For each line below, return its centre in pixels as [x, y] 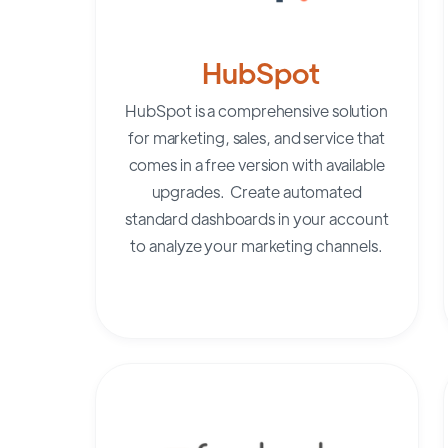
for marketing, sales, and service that [257, 137]
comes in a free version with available [256, 164]
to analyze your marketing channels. [256, 245]
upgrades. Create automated [256, 191]
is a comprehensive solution [289, 110]
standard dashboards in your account [256, 218]
